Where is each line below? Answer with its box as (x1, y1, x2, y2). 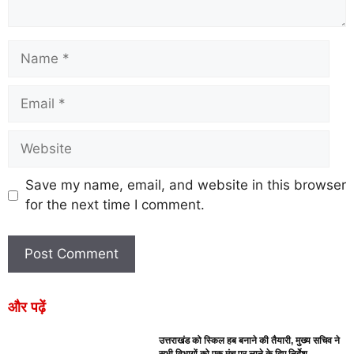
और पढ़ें (8, 299, 46, 315)
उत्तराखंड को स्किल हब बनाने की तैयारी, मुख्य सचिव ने (159, 334, 341, 346)
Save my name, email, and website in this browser (24, 177, 346, 193)
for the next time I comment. (24, 197, 205, 213)
